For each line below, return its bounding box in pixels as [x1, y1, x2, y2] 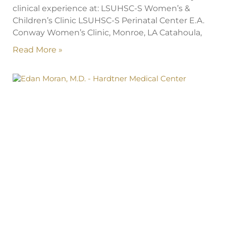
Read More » [13, 45, 63, 55]
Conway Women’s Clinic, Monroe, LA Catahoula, [13, 28, 202, 38]
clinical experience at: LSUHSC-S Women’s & [13, 4, 190, 14]
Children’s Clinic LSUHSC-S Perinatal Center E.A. [13, 16, 204, 26]
